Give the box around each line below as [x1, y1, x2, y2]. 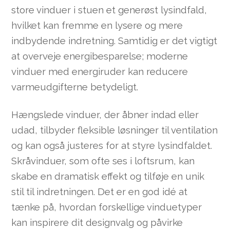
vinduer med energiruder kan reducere [11, 66, 188, 77]
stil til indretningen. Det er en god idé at [11, 186, 188, 198]
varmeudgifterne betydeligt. [11, 81, 139, 92]
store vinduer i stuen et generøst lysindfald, [11, 4, 207, 15]
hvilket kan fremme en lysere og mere [11, 20, 183, 31]
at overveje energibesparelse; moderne [11, 50, 188, 62]
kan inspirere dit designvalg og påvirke [11, 217, 183, 228]
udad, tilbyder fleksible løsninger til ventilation [11, 124, 218, 136]
